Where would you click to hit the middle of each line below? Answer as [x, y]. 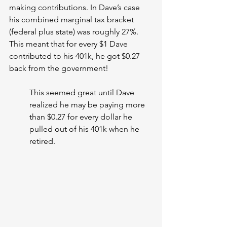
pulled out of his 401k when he [85, 129]
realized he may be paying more [88, 105]
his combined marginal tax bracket [72, 20]
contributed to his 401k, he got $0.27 [75, 56]
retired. [42, 141]
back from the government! [59, 68]
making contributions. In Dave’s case [75, 8]
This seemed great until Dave [83, 93]
